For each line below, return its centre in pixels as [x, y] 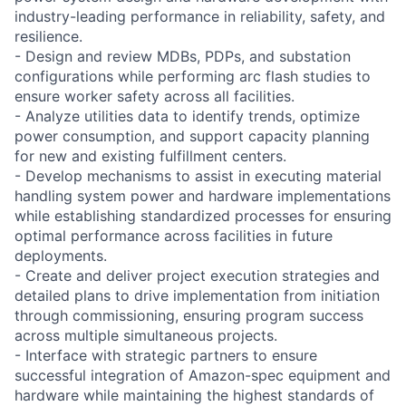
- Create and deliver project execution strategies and [197, 275]
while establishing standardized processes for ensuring [203, 215]
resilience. [48, 36]
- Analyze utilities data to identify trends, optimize [187, 116]
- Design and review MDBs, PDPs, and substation [183, 56]
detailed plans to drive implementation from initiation [197, 295]
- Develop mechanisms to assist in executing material [198, 175]
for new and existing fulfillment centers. [150, 155]
